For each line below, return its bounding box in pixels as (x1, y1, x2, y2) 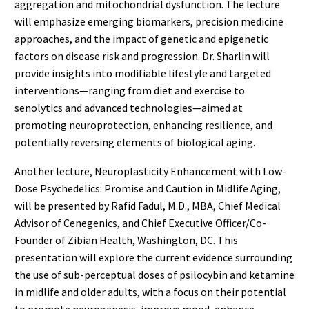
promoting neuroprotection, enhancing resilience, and (14, 117, 272, 132)
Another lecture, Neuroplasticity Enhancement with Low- (14, 164, 286, 179)
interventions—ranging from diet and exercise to (14, 83, 245, 97)
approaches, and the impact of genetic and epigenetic (14, 31, 268, 46)
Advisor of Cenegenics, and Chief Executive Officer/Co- (14, 216, 266, 230)
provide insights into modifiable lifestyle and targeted (14, 66, 271, 80)
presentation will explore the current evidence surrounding (14, 250, 292, 265)
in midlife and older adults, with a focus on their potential (14, 285, 286, 299)
